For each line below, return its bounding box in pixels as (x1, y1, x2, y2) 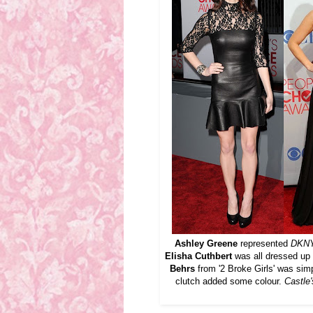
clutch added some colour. (175, 275, 284, 286)
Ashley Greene (175, 238, 238, 249)
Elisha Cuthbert (165, 250, 232, 261)
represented (238, 238, 291, 249)
